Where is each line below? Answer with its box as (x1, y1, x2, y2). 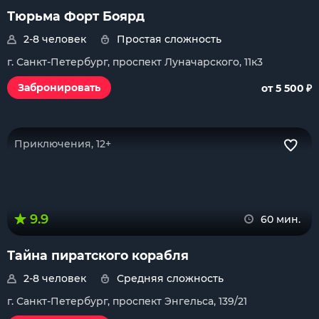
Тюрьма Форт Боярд (7, 9, 145, 23)
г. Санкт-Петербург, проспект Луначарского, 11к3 (7, 56, 263, 68)
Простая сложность (117, 33, 221, 46)
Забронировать (18, 81, 100, 94)
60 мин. (261, 213, 300, 226)
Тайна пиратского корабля (7, 248, 189, 263)
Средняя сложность (117, 272, 224, 285)
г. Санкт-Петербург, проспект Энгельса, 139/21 (7, 295, 247, 308)
